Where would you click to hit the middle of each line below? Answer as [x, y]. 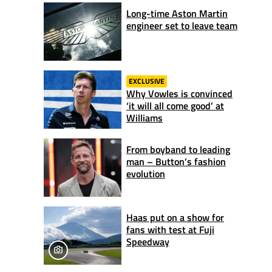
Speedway [148, 241]
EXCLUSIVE [147, 81]
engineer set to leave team [182, 25]
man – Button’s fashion [176, 161]
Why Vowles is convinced [179, 93]
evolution [146, 173]
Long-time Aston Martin [177, 13]
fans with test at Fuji [170, 229]
